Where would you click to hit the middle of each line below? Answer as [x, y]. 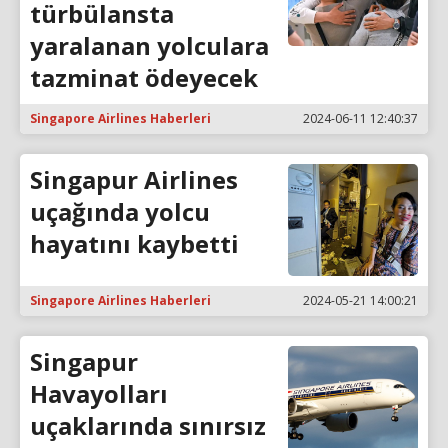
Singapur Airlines [134, 179]
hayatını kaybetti [134, 243]
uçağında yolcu [120, 211]
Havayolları [99, 394]
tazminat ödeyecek [144, 77]
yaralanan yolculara [149, 45]
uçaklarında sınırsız [148, 426]
